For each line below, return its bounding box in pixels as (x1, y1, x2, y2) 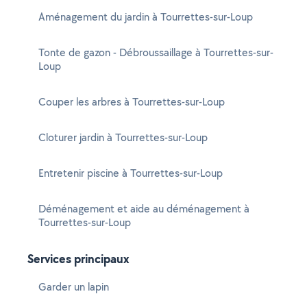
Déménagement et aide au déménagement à (38, 201, 249, 216)
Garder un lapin (38, 280, 109, 294)
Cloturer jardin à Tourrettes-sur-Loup (38, 130, 208, 145)
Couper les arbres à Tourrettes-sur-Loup (38, 95, 225, 109)
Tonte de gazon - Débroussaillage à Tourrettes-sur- (38, 45, 273, 60)
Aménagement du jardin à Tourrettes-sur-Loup (38, 10, 253, 24)
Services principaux (27, 250, 130, 267)
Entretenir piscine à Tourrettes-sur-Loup (38, 166, 223, 180)
